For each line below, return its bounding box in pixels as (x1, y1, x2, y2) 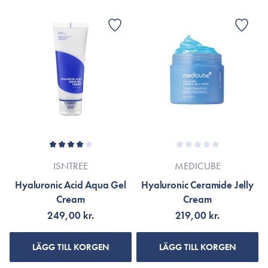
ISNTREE (53, 159, 88, 172)
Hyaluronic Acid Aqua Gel (15, 178, 126, 191)
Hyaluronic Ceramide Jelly (141, 178, 254, 191)
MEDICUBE (174, 159, 221, 172)
